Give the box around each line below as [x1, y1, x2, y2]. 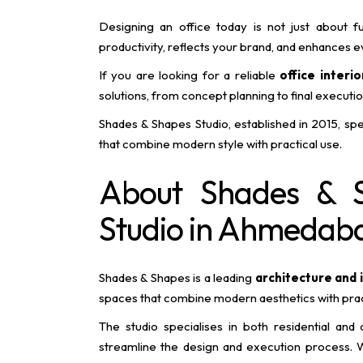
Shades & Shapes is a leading [99, 269, 255, 285]
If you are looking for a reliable [99, 66, 280, 83]
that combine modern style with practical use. [99, 135, 342, 152]
